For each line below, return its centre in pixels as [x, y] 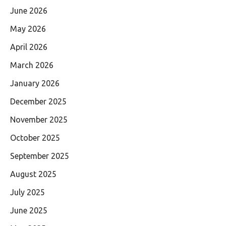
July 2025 [27, 192]
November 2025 [39, 120]
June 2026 [29, 11]
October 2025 [35, 138]
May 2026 [28, 29]
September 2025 [40, 156]
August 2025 [33, 174]
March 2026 [32, 65]
